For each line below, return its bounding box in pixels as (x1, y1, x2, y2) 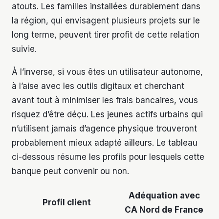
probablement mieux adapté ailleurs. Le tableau (12, 138, 197, 148)
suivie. (12, 44, 37, 54)
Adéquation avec (128, 191, 200, 201)
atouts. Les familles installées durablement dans (12, 1, 200, 12)
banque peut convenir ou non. (12, 166, 129, 176)
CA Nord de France (125, 205, 203, 215)
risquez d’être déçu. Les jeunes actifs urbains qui (12, 109, 203, 120)
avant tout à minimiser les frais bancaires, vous (12, 95, 198, 106)
